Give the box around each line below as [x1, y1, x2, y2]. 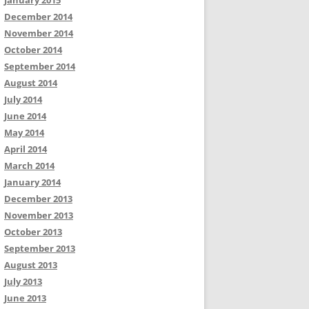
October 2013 [4, 226, 62, 238]
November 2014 [4, 27, 73, 39]
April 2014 [4, 143, 47, 155]
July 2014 [4, 93, 42, 106]
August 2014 [4, 77, 57, 89]
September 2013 [4, 242, 75, 255]
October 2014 [4, 43, 62, 56]
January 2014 [4, 176, 61, 188]
